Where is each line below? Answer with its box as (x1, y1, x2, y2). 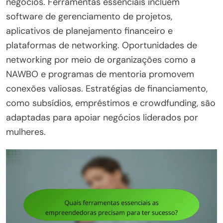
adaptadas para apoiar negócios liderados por (6, 111, 198, 123)
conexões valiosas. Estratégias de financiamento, (6, 83, 208, 95)
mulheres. (6, 126, 46, 138)
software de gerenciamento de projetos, (6, 10, 172, 22)
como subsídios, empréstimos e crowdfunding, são (6, 97, 216, 109)
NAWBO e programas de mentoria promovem (6, 68, 194, 80)
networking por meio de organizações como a (6, 54, 196, 66)
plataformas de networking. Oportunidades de (6, 39, 197, 51)
